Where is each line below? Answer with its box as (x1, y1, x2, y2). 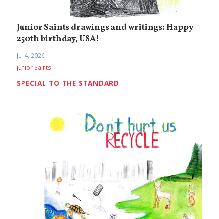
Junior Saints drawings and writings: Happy (17, 22, 194, 34)
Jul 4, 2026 (17, 51, 45, 60)
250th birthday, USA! (17, 33, 100, 45)
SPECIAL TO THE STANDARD (17, 78, 120, 88)
